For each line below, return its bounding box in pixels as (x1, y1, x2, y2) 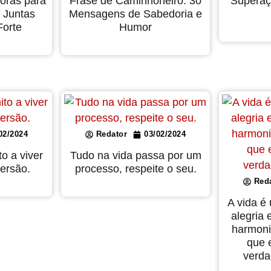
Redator (96, 129, 128, 139)
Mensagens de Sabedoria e (69, 8, 202, 21)
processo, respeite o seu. (74, 163, 197, 175)
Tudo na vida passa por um (70, 149, 201, 162)
